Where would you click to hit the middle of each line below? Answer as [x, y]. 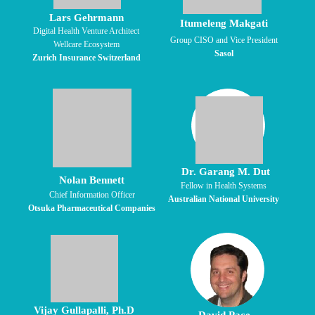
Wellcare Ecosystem [86, 44]
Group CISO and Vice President [224, 40]
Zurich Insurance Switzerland [86, 58]
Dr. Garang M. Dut [225, 172]
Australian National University [223, 199]
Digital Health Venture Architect [86, 31]
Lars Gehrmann [86, 18]
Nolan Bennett [92, 180]
